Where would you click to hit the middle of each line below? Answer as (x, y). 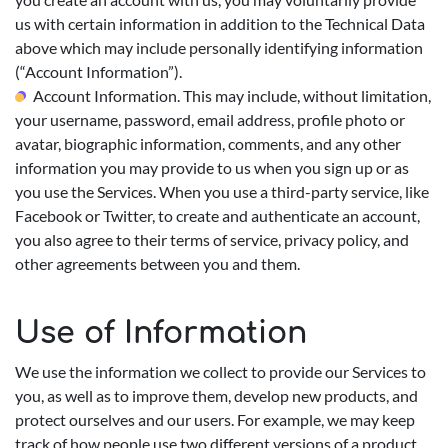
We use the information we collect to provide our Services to (220, 371)
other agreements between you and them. (157, 263)
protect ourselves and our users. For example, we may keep (215, 419)
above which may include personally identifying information (219, 47)
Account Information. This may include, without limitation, (232, 95)
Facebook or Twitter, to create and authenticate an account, (217, 215)
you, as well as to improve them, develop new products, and (216, 395)
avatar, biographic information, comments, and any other (208, 143)
